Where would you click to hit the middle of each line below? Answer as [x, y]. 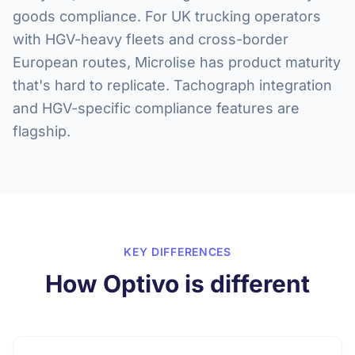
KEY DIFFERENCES [177, 252]
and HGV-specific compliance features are [156, 108]
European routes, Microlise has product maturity [177, 62]
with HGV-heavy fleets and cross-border [151, 39]
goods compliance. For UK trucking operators [167, 16]
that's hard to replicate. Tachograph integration [172, 85]
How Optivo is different [177, 284]
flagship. [42, 131]
